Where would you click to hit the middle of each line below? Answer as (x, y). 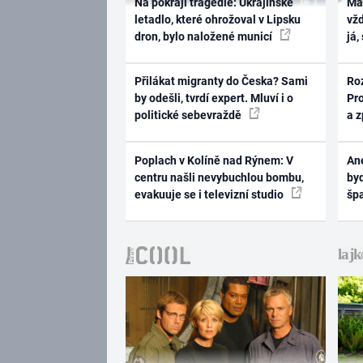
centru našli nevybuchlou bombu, (219, 177)
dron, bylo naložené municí (204, 36)
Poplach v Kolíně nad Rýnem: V (214, 160)
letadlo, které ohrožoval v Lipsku (217, 19)
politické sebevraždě (189, 115)
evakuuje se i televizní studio (210, 194)
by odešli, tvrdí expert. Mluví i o (214, 98)
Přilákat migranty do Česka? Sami (221, 81)
